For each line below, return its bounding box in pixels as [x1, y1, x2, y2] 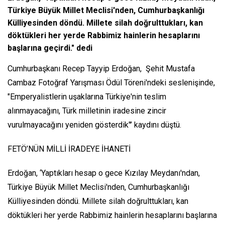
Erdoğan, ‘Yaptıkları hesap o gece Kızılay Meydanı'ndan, [8, 168, 200, 178]
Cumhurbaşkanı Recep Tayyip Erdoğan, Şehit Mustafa [8, 64, 195, 74]
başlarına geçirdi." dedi [8, 43, 92, 53]
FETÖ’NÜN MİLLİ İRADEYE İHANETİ [8, 144, 131, 154]
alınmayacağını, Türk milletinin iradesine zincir [8, 106, 166, 116]
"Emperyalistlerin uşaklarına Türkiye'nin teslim [8, 92, 166, 102]
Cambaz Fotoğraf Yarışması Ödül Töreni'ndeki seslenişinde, [8, 78, 215, 88]
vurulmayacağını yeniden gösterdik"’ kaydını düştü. [8, 120, 181, 130]
